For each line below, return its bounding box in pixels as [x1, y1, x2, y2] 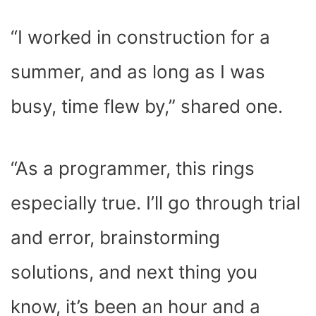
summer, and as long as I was [11, 60, 265, 83]
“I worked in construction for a [11, 25, 270, 48]
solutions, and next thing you [11, 260, 257, 283]
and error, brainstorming [11, 226, 220, 248]
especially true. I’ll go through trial [11, 191, 300, 214]
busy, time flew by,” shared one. [11, 95, 288, 117]
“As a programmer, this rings [11, 157, 255, 179]
